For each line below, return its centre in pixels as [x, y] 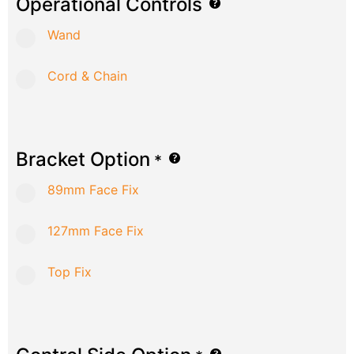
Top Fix [70, 272]
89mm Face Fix [93, 190]
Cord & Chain [87, 76]
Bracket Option [83, 160]
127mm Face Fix [96, 231]
